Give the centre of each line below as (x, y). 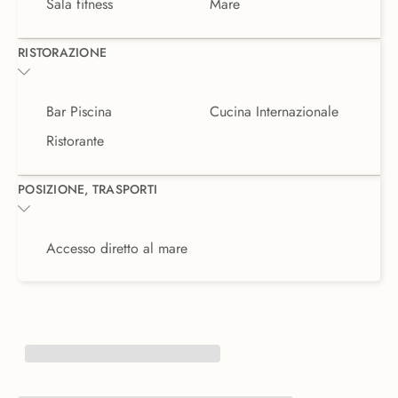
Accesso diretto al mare (117, 248)
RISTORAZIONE (62, 53)
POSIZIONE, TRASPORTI (88, 189)
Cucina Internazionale (274, 112)
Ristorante (75, 140)
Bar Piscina (79, 112)
